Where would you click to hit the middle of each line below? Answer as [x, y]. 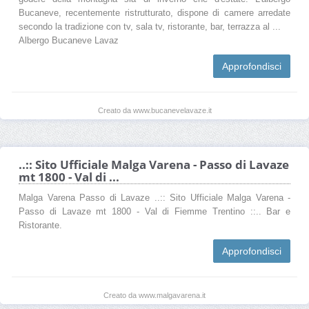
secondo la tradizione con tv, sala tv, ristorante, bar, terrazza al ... [150, 27]
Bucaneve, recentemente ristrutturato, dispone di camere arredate [154, 13]
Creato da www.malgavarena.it [154, 295]
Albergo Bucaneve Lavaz [69, 40]
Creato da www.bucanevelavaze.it [154, 110]
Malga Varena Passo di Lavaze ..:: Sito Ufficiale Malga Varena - [154, 198]
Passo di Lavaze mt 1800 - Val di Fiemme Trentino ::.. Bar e [154, 211]
